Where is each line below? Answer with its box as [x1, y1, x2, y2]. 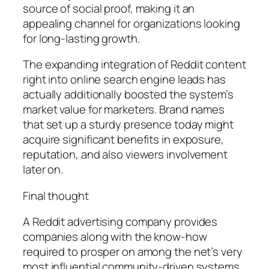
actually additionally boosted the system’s [23, 86, 234, 103]
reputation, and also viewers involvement [23, 147, 228, 163]
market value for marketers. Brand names [23, 101, 225, 118]
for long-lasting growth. [23, 30, 140, 46]
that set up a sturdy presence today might [23, 116, 234, 133]
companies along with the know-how [23, 229, 207, 245]
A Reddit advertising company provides [23, 214, 218, 230]
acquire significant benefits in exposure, [23, 131, 224, 148]
